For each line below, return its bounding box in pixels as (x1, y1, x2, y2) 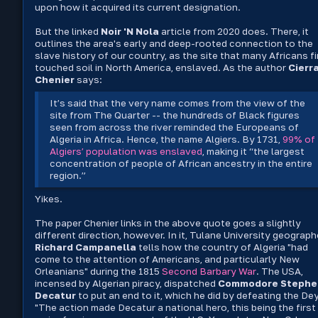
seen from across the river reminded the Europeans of (50, 121, 300, 133)
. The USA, (256, 265, 303, 278)
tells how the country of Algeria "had (136, 241, 308, 253)
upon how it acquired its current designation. (35, 1, 243, 13)
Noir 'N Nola (101, 26, 159, 38)
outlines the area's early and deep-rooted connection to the (35, 38, 313, 50)
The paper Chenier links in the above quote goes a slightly (35, 217, 301, 229)
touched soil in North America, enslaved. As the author (35, 62, 288, 74)
